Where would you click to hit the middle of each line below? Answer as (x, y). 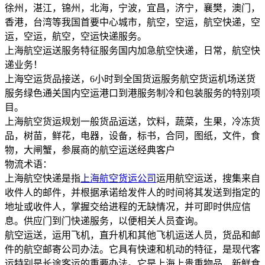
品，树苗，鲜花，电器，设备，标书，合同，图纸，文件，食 (132, 135)
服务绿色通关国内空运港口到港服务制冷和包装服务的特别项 (132, 93)
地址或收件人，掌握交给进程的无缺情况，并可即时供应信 (128, 206)
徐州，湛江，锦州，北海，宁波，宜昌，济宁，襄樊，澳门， (132, 8)
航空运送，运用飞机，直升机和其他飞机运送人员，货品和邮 (132, 235)
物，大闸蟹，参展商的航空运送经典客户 (90, 150)
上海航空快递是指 (43, 178)
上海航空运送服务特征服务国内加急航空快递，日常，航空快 (132, 50)
